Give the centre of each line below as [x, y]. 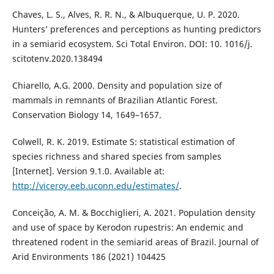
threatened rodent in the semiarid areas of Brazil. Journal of [135, 242]
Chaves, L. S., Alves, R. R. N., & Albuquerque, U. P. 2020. [126, 14]
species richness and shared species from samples [117, 156]
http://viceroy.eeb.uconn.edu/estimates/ [95, 185]
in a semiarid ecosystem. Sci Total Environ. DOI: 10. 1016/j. [132, 43]
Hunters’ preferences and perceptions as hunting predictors [136, 29]
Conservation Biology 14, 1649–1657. [87, 114]
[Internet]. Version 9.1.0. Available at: [88, 171]
